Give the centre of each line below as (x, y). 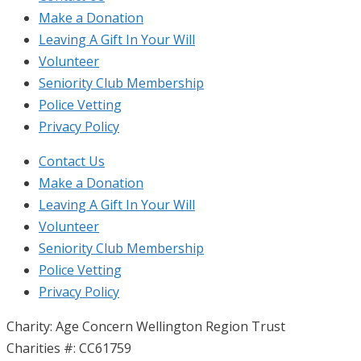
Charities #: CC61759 (69, 348)
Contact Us (72, 161)
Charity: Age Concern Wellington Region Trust (146, 326)
